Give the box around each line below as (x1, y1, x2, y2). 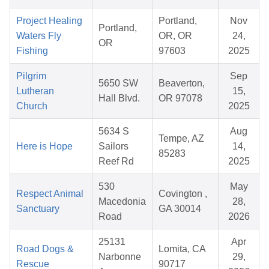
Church (16, 101, 47, 112)
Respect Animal (16, 189, 83, 199)
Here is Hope (16, 141, 73, 152)
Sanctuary (16, 204, 59, 214)
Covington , (159, 189, 207, 199)
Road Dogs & (16, 244, 74, 255)
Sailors (98, 141, 128, 152)
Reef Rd (98, 156, 134, 167)
